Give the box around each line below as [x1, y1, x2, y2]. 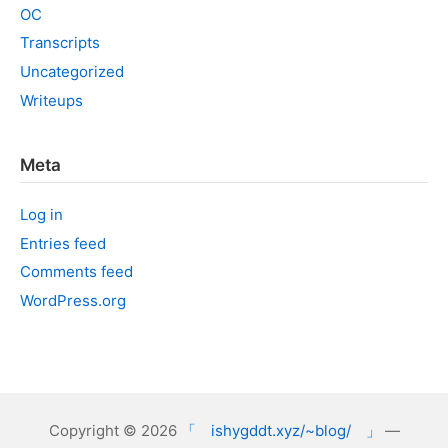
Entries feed [20, 233, 106, 253]
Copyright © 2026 [48, 421, 181, 440]
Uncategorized [20, 62, 124, 81]
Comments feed [20, 262, 133, 282]
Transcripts [20, 33, 100, 53]
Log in [20, 204, 63, 224]
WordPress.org [20, 291, 126, 310]
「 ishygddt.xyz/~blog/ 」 [180, 421, 381, 440]
